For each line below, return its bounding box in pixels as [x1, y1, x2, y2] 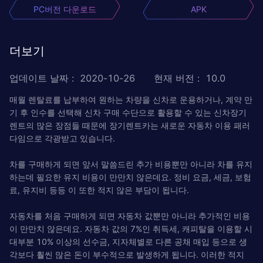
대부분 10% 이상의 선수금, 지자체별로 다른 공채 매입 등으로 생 [9, 236, 247, 247]
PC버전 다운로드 [33, 4, 96, 14]
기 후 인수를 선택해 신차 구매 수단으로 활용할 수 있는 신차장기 [9, 107, 247, 117]
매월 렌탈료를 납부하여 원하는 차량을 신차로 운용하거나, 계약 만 [9, 94, 252, 104]
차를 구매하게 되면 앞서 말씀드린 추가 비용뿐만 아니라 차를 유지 [9, 159, 252, 169]
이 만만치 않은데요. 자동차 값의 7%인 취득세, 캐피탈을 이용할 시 [9, 223, 252, 234]
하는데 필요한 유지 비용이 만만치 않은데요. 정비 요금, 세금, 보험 [9, 171, 251, 182]
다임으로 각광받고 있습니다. [9, 133, 115, 143]
